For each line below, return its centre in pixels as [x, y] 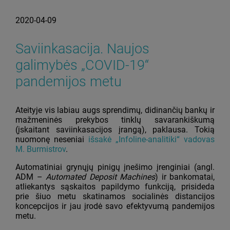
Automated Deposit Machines [100, 177]
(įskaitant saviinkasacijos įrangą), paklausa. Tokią [115, 130]
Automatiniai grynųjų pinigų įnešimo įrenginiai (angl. [115, 167]
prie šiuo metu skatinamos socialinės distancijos [115, 196]
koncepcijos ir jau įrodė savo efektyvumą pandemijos [115, 206]
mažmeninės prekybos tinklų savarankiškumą [115, 120]
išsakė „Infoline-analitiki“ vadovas [151, 139]
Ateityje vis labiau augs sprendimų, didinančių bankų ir [115, 110]
